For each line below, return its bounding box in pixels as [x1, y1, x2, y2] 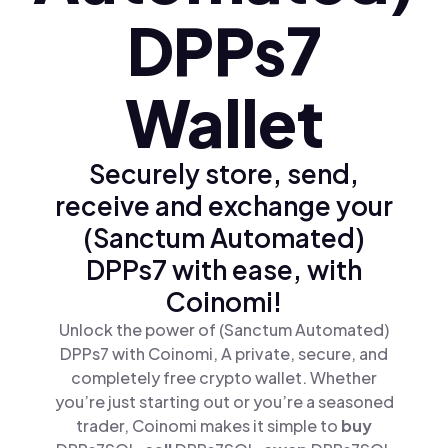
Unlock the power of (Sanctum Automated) [59, 319, 389, 340]
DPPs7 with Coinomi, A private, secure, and [60, 343, 388, 364]
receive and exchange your [55, 189, 393, 222]
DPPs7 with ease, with [86, 253, 362, 286]
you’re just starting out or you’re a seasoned [54, 391, 394, 412]
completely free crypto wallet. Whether [71, 367, 377, 388]
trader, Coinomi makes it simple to [76, 415, 341, 436]
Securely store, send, [89, 157, 359, 190]
